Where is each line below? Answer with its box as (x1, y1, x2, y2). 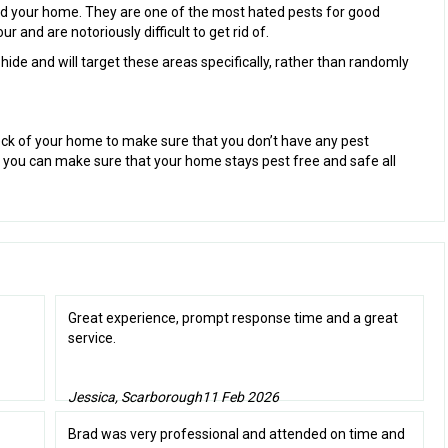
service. (67, 330, 116, 347)
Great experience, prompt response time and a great (67, 310, 398, 327)
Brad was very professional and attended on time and (67, 426, 405, 443)
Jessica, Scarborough (67, 389, 202, 406)
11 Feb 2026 (201, 389, 279, 406)
